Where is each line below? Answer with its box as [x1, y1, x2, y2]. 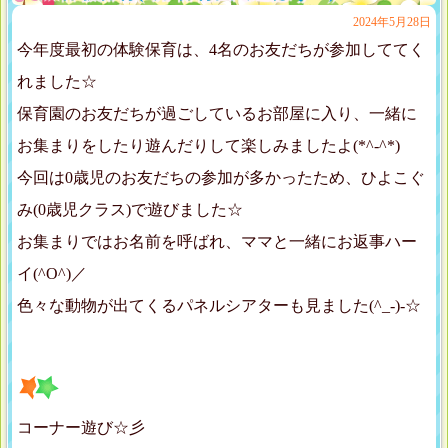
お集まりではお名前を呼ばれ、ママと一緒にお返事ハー [17, 233, 417, 251]
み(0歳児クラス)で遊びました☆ [17, 201, 243, 219]
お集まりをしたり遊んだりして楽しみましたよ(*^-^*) [17, 137, 400, 155]
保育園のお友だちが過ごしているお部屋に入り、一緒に [17, 105, 417, 123]
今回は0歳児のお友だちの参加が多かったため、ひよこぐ [17, 169, 425, 187]
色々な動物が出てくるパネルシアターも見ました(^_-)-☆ [17, 297, 421, 315]
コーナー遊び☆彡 [17, 419, 145, 437]
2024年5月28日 [353, 15, 431, 30]
